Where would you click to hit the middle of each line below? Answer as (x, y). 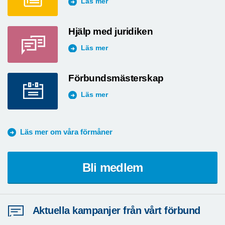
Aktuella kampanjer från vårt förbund (117, 211)
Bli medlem (113, 168)
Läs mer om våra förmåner (66, 132)
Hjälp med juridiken (111, 32)
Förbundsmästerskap (116, 78)
